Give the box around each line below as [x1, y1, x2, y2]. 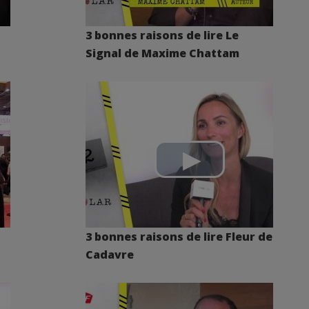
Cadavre [86, 247, 134, 262]
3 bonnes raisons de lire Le [86, 28, 239, 43]
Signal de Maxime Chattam [86, 46, 239, 61]
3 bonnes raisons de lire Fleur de [86, 229, 272, 244]
